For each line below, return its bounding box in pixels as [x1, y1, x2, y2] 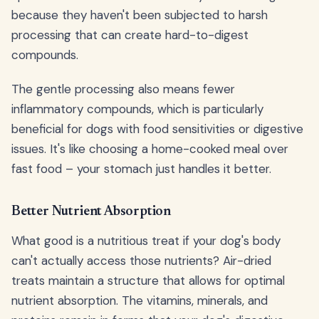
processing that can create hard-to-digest [11, 27, 249, 43]
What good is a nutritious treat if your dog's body [11, 233, 281, 249]
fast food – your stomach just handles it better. [11, 161, 271, 177]
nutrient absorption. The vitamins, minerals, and [11, 293, 268, 309]
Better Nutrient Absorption [11, 205, 172, 219]
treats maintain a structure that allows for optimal [11, 273, 285, 289]
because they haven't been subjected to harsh [11, 7, 268, 23]
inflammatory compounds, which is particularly [11, 101, 263, 117]
